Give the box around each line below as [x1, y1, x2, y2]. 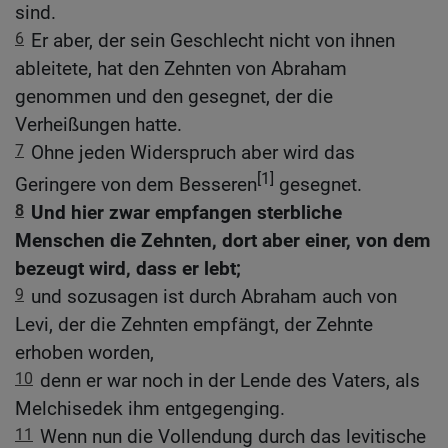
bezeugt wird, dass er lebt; [15, 256, 241, 280]
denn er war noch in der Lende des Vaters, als [40, 368, 420, 392]
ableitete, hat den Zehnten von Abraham [15, 56, 347, 80]
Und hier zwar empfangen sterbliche [31, 200, 342, 224]
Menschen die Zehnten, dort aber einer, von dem [15, 228, 430, 252]
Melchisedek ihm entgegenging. [15, 396, 285, 420]
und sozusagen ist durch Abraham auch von [31, 284, 397, 308]
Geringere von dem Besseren [15, 172, 257, 196]
